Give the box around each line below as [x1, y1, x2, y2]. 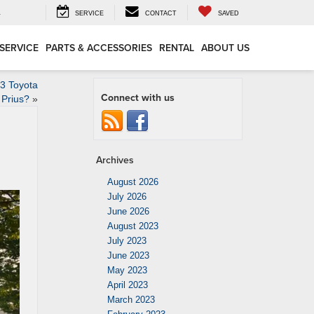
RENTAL [159, 41, 194, 55]
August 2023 [107, 221, 158, 231]
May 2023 [107, 265, 147, 275]
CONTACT [145, 10, 177, 18]
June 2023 [107, 250, 149, 261]
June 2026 [107, 206, 149, 217]
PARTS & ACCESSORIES [46, 41, 152, 55]
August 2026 [107, 177, 158, 187]
